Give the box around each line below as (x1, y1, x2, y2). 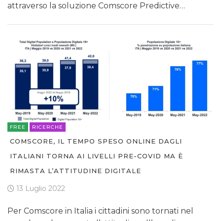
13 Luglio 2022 (14, 184, 65, 193)
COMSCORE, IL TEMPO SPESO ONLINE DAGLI (10, 137, 182, 146)
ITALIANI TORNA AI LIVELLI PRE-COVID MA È (10, 152, 183, 160)
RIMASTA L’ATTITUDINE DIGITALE (10, 167, 141, 175)
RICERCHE (32, 124, 63, 131)
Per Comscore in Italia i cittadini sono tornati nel (7, 206, 193, 216)
